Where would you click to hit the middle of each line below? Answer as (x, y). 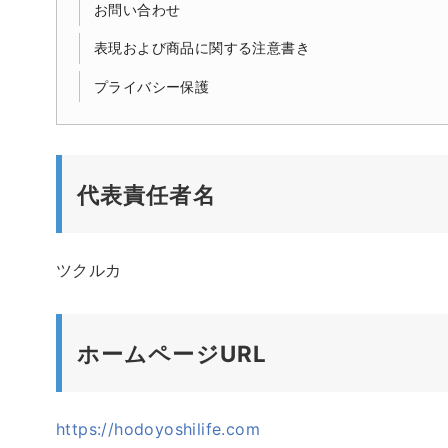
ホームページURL (172, 354)
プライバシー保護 (151, 86)
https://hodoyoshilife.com (158, 429)
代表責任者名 (146, 195)
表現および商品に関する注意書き (201, 48)
